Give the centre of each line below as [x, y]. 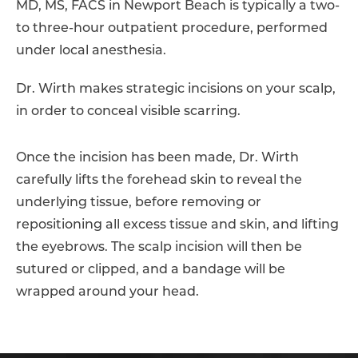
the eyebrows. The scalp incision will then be [159, 248]
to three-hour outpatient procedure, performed [172, 29]
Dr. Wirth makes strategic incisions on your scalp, [176, 90]
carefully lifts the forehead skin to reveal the [159, 181]
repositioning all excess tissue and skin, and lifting [177, 226]
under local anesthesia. [91, 52]
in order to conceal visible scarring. [128, 112]
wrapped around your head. [107, 293]
